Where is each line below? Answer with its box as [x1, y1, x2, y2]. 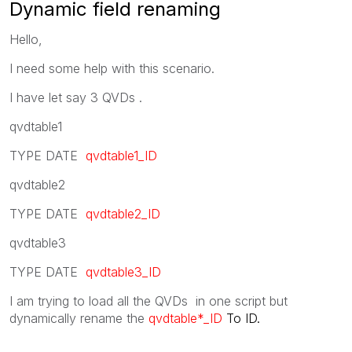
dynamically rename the [9, 310, 148, 326]
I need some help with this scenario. [9, 60, 214, 76]
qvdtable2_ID [86, 205, 160, 222]
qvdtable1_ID [86, 147, 157, 163]
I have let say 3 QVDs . [9, 89, 142, 105]
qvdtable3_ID [86, 263, 161, 280]
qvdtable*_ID [148, 310, 222, 326]
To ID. [222, 310, 260, 326]
